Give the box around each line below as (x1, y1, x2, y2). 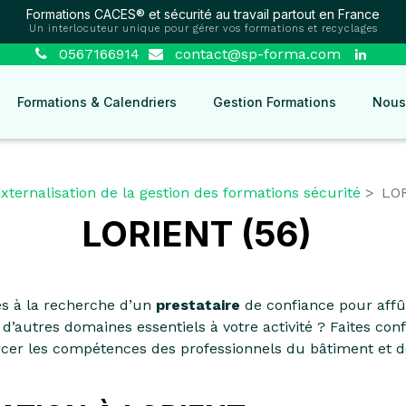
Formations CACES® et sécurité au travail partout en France (26, 6, 380, 22)
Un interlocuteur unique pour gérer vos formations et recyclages (28, 23, 378, 34)
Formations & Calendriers (17, 94, 177, 110)
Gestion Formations (213, 94, 336, 110)
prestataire (156, 296, 240, 314)
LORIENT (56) (81, 213, 312, 255)
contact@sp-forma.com (169, 45, 341, 63)
